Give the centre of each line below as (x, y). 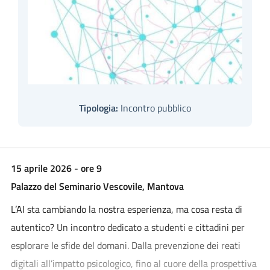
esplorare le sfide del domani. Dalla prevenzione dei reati (125, 245)
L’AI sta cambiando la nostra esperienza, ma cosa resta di (126, 209)
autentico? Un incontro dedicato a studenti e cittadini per (127, 227)
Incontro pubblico (155, 108)
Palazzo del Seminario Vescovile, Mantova (97, 186)
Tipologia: (99, 108)
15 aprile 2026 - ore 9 (57, 168)
